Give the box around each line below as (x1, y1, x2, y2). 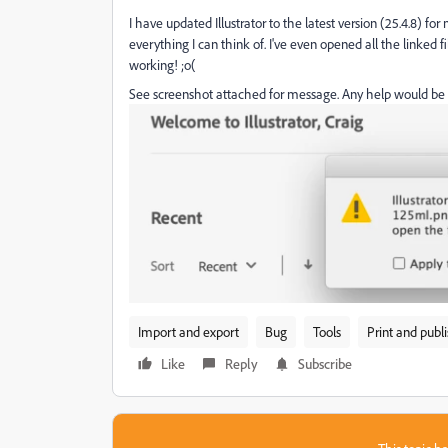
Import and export (138, 322, 239, 340)
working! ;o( (129, 56, 196, 73)
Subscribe (298, 354, 352, 372)
